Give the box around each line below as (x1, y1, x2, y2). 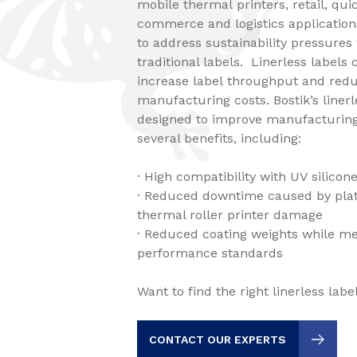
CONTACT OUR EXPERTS (149, 333, 286, 346)
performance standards (137, 245, 283, 261)
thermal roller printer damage (137, 207, 327, 222)
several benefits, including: (137, 131, 305, 146)
